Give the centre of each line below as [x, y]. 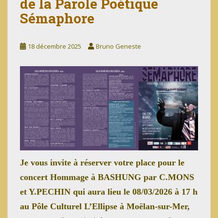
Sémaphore [57, 18]
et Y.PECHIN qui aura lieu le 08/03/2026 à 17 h [109, 191]
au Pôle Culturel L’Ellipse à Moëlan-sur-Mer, [105, 206]
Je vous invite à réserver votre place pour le [102, 162]
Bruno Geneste [118, 46]
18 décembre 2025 [54, 46]
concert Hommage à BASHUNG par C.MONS [107, 177]
